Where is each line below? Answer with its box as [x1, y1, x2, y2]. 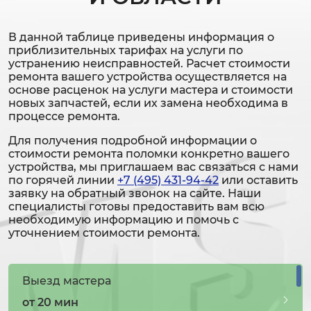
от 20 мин [22, 295, 78, 309]
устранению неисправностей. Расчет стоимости [8, 57, 290, 71]
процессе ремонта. [8, 110, 120, 124]
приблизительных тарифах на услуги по [8, 44, 243, 58]
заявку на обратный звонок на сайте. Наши [8, 187, 261, 201]
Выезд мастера [22, 274, 111, 287]
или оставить [219, 174, 298, 187]
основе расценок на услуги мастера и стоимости [8, 83, 293, 97]
